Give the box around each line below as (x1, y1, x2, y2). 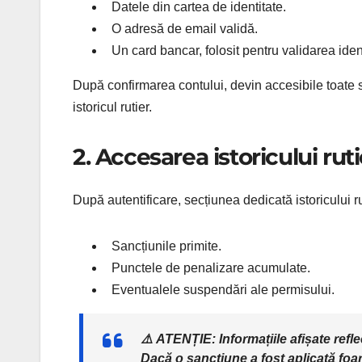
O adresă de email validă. (112, 21, 258, 36)
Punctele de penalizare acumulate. (112, 261, 310, 276)
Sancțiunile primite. (112, 239, 221, 254)
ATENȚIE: (156, 332, 216, 347)
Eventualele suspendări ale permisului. (112, 283, 335, 297)
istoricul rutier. (73, 99, 152, 114)
